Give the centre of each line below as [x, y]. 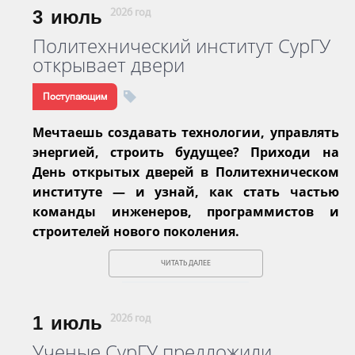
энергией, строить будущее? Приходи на [186, 152]
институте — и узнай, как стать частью [186, 191]
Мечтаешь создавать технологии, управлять [186, 132]
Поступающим [75, 96]
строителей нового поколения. [136, 231]
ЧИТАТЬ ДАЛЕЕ [185, 263]
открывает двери [109, 64]
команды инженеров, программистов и [186, 211]
